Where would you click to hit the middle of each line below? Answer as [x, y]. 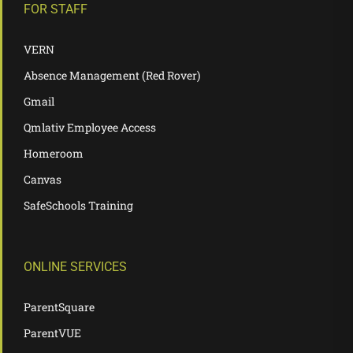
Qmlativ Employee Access [90, 127]
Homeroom [54, 153]
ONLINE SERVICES [75, 266]
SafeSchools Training [78, 205]
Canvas [43, 179]
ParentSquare [59, 307]
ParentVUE [52, 333]
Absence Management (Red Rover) [112, 75]
